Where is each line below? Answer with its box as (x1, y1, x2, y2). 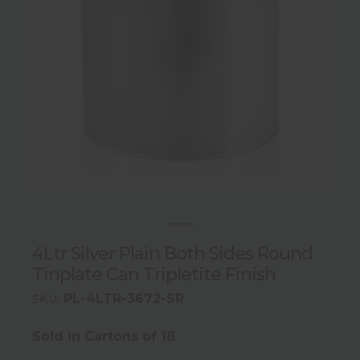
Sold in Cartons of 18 (32, 329, 175, 345)
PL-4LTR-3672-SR (63, 291, 184, 307)
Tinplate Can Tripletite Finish (32, 263, 276, 285)
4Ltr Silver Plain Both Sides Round (32, 242, 313, 264)
